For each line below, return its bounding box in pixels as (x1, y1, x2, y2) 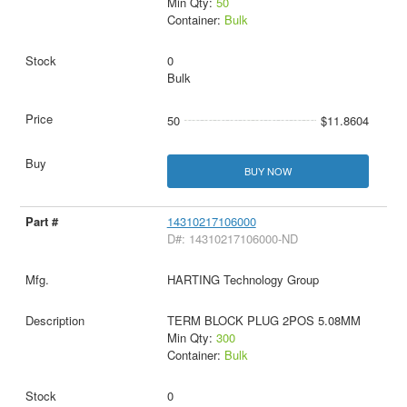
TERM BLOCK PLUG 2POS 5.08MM (166, 312, 361, 330)
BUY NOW (243, 164, 292, 179)
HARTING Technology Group (166, 271, 319, 289)
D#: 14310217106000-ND (166, 230, 298, 248)
